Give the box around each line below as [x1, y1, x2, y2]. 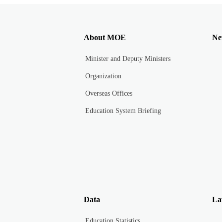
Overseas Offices [85, 90, 132, 98]
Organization [85, 72, 121, 80]
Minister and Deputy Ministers [85, 55, 170, 63]
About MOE [84, 33, 126, 42]
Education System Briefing [85, 107, 161, 115]
